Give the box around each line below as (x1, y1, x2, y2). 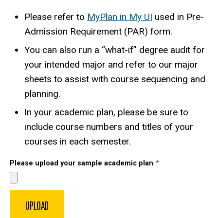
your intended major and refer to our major (24, 58, 198, 70)
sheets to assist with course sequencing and (24, 73, 205, 85)
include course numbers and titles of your (24, 121, 193, 132)
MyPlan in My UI (87, 11, 152, 22)
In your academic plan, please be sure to (24, 106, 188, 118)
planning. (24, 88, 60, 99)
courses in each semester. (24, 135, 131, 147)
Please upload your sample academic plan (10, 159, 153, 167)
